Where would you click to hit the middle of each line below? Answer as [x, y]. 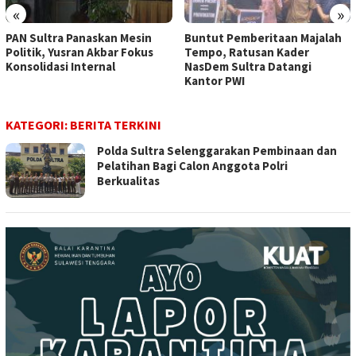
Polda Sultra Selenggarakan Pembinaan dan [217, 151]
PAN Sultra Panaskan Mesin [79, 38]
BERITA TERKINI [116, 125]
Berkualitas [128, 181]
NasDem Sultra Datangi [248, 67]
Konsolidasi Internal [60, 67]
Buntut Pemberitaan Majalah [263, 38]
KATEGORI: [38, 125]
